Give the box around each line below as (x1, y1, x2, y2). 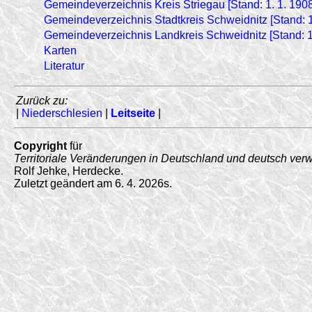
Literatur (44, 59, 84, 72)
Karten (44, 44, 77, 56)
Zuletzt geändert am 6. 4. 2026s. (14, 177, 172, 189)
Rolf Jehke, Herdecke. (14, 164, 123, 177)
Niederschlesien (22, 107, 102, 119)
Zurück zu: (16, 94, 68, 107)
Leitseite (111, 107, 155, 119)
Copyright (14, 139, 67, 152)
